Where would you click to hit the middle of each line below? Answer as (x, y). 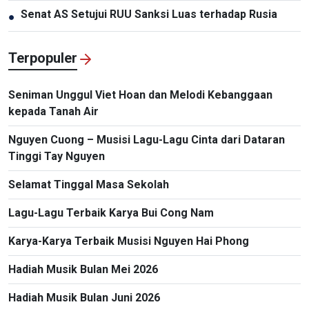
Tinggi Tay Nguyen (57, 156)
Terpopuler (43, 58)
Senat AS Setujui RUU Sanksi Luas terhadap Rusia (149, 14)
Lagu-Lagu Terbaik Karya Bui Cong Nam (111, 212)
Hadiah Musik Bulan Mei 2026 (83, 269)
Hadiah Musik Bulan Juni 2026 (84, 297)
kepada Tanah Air (53, 111)
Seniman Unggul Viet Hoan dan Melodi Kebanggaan (140, 94)
